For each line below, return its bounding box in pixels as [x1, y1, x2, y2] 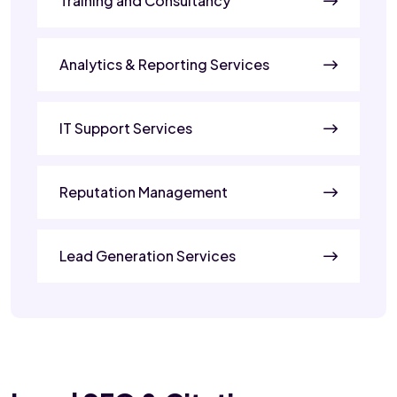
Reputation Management [59, 182, 228, 201]
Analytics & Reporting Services [59, 54, 269, 74]
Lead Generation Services [59, 245, 236, 265]
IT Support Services [59, 118, 192, 137]
